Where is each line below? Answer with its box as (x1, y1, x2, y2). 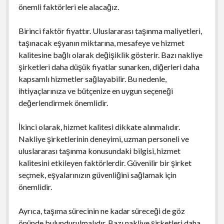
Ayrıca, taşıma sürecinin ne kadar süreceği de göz (18, 205, 185, 215)
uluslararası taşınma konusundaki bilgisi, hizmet (18, 145, 180, 155)
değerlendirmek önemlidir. (18, 97, 108, 107)
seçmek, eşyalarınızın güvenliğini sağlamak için (18, 169, 176, 179)
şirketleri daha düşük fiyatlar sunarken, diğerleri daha (18, 61, 199, 71)
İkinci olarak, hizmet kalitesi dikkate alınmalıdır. (18, 121, 180, 131)
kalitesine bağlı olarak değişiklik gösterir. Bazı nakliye (18, 49, 202, 59)
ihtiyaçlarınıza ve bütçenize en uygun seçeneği (18, 85, 173, 95)
